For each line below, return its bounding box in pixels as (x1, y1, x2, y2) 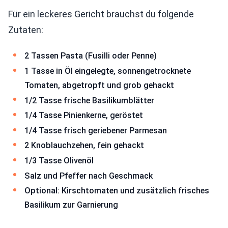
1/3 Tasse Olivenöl (24, 155, 94, 165)
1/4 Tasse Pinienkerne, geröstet (24, 110, 143, 121)
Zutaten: (8, 24, 43, 36)
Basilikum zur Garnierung (24, 200, 118, 210)
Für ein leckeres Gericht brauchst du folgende (8, 9, 194, 20)
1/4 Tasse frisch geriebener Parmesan (24, 125, 167, 135)
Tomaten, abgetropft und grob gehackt (24, 80, 174, 90)
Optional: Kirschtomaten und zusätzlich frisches (24, 186, 209, 196)
